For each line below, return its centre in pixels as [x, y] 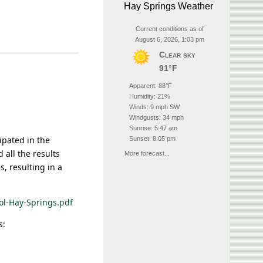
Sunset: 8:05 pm [152, 139]
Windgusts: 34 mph [156, 117]
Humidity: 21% [150, 96]
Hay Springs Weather [168, 6]
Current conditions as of [170, 29]
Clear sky [177, 55]
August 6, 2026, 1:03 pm [170, 39]
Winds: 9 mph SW [154, 107]
